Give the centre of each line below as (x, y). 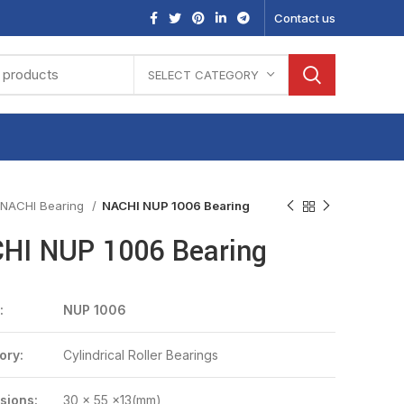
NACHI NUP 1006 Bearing (175, 206)
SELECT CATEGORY (203, 74)
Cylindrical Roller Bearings (140, 355)
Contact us (305, 18)
